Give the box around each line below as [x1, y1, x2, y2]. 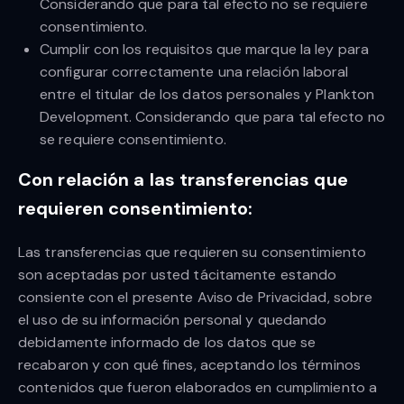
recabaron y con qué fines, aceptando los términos [18, 355, 361, 375]
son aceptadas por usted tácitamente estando [18, 265, 337, 285]
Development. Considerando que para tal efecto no [40, 107, 385, 127]
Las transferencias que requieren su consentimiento [18, 243, 367, 262]
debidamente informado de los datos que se [18, 333, 317, 353]
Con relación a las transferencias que [18, 168, 348, 192]
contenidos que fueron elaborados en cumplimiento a [18, 378, 378, 398]
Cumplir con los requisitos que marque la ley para [40, 40, 369, 60]
